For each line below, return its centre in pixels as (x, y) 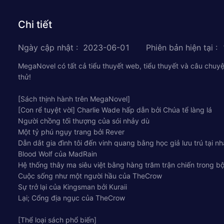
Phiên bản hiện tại (179, 47)
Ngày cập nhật (46, 47)
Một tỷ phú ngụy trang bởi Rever (71, 131)
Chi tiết (35, 24)
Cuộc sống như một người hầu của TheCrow (90, 175)
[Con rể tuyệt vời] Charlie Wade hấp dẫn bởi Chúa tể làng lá (115, 109)
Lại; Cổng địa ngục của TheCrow (71, 197)
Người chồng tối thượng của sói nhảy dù (84, 120)
